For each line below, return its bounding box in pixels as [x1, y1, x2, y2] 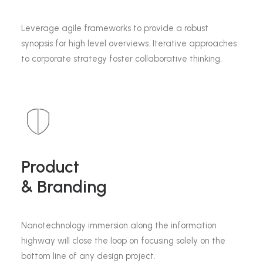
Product [21, 156, 79, 177]
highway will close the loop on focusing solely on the [21, 235, 225, 246]
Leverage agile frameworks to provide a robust [21, 23, 208, 33]
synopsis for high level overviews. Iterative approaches [21, 38, 237, 49]
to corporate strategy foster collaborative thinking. [21, 53, 222, 64]
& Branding [21, 176, 107, 197]
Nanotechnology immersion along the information [21, 220, 217, 231]
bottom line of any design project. [21, 251, 156, 261]
